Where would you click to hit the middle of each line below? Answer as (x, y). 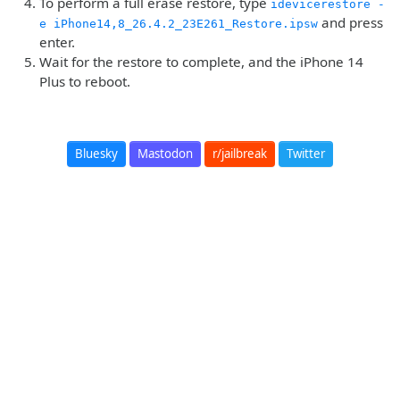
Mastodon (165, 154)
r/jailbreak (240, 154)
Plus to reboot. (85, 81)
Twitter (306, 154)
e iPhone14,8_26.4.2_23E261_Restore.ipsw (179, 24)
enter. (57, 42)
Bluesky (96, 154)
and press (350, 22)
